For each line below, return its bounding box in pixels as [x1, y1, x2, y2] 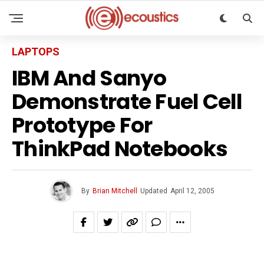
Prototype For [12, 110, 153, 140]
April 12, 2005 [170, 187, 214, 195]
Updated [140, 187, 167, 195]
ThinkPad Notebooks [12, 134, 228, 164]
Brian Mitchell [93, 187, 137, 195]
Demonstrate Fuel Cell [12, 87, 242, 117]
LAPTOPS [12, 45, 60, 58]
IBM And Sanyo [12, 63, 167, 93]
